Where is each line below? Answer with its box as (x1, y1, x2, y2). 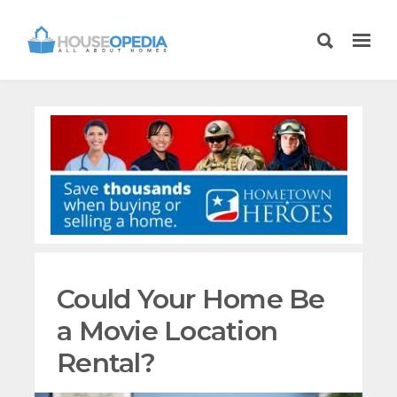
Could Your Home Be (57, 283, 325, 315)
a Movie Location (57, 315, 277, 347)
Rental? (57, 346, 155, 379)
